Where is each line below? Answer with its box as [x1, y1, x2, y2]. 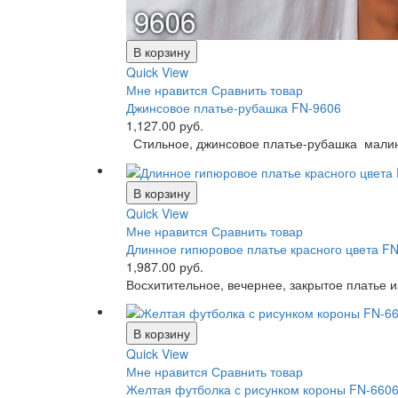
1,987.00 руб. [126, 257, 203, 275]
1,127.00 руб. [126, 116, 203, 135]
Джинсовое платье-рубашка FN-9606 [126, 99, 341, 117]
